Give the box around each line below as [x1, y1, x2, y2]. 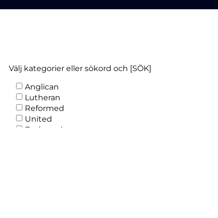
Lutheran [25, 92, 60, 102]
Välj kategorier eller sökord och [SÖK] [9, 64, 151, 73]
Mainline [25, 146, 58, 156]
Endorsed [25, 125, 63, 134]
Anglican [25, 82, 59, 91]
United [25, 114, 52, 124]
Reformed [25, 103, 64, 113]
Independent [25, 135, 77, 145]
